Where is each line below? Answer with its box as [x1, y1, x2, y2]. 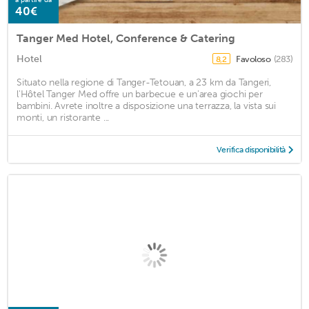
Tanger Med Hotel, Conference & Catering [17, 31, 235, 45]
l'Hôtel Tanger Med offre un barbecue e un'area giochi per [17, 88, 263, 100]
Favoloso [236, 53, 272, 64]
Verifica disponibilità [216, 144, 286, 154]
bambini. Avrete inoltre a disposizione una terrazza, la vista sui [17, 99, 276, 112]
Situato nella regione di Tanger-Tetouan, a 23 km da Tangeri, [17, 76, 271, 88]
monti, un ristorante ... [17, 111, 110, 123]
